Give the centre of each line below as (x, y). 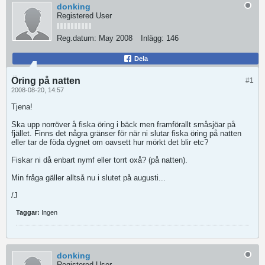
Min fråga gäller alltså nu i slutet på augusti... (88, 178)
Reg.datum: (77, 38)
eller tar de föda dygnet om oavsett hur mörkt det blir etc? (110, 142)
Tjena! (22, 107)
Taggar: (28, 212)
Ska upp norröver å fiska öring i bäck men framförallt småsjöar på (123, 125)
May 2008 (116, 38)
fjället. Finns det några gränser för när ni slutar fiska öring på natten (126, 133)
